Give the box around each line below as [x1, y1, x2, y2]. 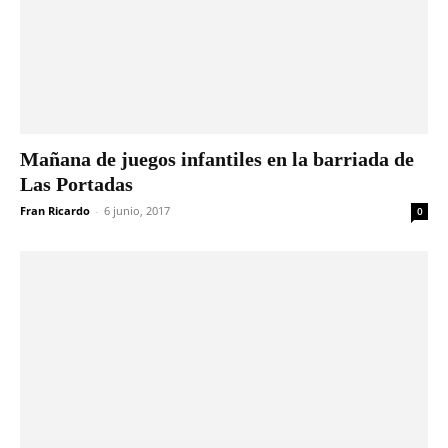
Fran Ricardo [20, 203, 90, 219]
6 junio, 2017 [104, 203, 170, 219]
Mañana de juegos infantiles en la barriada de [20, 148, 414, 171]
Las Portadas [20, 173, 133, 196]
